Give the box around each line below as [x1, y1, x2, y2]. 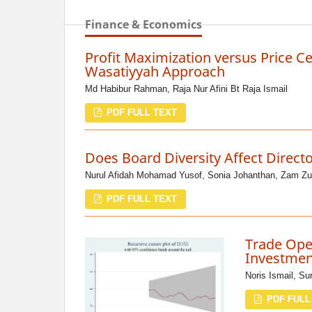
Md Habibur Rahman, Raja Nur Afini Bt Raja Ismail [85, 84, 288, 95]
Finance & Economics [85, 17, 202, 33]
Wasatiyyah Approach [85, 62, 225, 81]
